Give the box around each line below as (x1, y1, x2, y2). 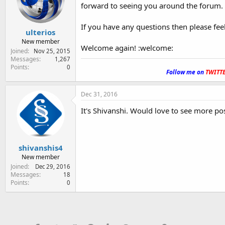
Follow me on (166, 68, 205, 76)
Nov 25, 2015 (34, 47, 70, 55)
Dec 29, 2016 (35, 162, 70, 170)
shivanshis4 (18, 142, 63, 153)
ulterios (26, 27, 55, 37)
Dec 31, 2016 (81, 90, 118, 98)
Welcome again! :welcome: (81, 43, 173, 53)
